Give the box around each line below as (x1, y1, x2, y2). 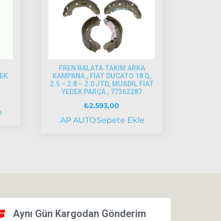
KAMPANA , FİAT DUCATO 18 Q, (52, 72, 151, 80)
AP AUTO (60, 115, 96, 125)
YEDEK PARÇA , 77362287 (61, 87, 142, 96)
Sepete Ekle (96, 115, 145, 125)
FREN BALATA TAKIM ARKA (58, 64, 145, 72)
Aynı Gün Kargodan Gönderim (12, 207, 146, 220)
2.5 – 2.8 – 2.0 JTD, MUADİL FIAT (49, 79, 154, 88)
